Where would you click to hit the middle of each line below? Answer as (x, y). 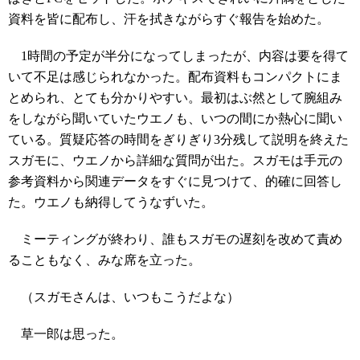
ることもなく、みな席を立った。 (104, 260)
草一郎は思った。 (66, 334)
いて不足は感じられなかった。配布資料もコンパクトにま (175, 77)
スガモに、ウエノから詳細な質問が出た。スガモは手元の (175, 160)
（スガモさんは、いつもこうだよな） (124, 297)
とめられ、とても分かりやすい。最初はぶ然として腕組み (175, 98)
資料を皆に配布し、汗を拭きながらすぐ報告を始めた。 (169, 19)
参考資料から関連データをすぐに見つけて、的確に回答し (175, 181)
